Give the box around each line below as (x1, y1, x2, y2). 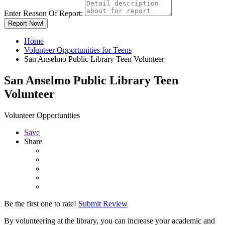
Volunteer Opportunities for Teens (24, 45, 132, 54)
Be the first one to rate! (4, 199, 76, 208)
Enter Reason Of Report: (4, 9, 83, 18)
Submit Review (78, 199, 128, 208)
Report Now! (8, 19, 44, 27)
